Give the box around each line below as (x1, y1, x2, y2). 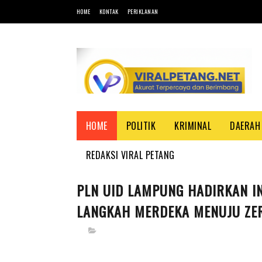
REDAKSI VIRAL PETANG (85, 148, 175, 162)
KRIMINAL (174, 119, 211, 133)
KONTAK (99, 7, 119, 16)
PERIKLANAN (127, 7, 158, 16)
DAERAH (230, 119, 260, 133)
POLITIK (126, 119, 156, 133)
